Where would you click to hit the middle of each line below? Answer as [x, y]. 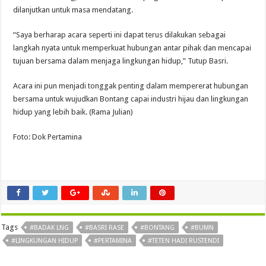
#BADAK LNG [50, 228]
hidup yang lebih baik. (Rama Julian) [73, 112]
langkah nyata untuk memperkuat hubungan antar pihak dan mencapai [132, 48]
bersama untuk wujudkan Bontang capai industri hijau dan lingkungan [131, 99]
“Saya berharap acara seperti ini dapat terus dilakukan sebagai [120, 35]
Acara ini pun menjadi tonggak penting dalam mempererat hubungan [131, 86]
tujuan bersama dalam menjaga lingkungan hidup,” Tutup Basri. [121, 61]
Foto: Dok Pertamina [48, 137]
